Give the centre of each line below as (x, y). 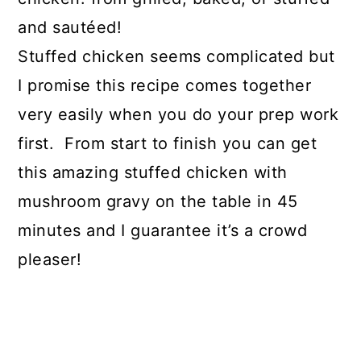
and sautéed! (70, 27)
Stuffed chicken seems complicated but (176, 56)
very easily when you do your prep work (178, 114)
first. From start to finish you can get (168, 143)
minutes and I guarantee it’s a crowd (163, 230)
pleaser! (50, 259)
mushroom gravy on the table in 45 (158, 201)
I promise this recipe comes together (165, 85)
